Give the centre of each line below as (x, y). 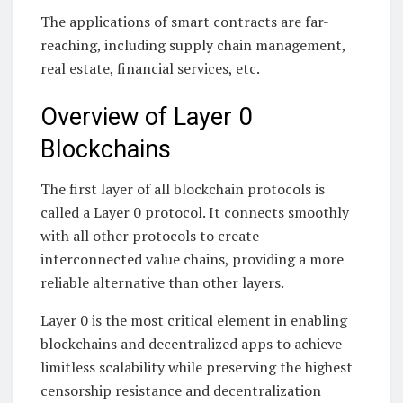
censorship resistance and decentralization (181, 391)
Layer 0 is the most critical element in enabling (194, 321)
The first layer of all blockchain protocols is (183, 189)
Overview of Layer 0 (146, 116)
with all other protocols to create (150, 236)
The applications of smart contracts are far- (185, 22)
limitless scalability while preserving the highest (197, 367)
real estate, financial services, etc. (150, 69)
